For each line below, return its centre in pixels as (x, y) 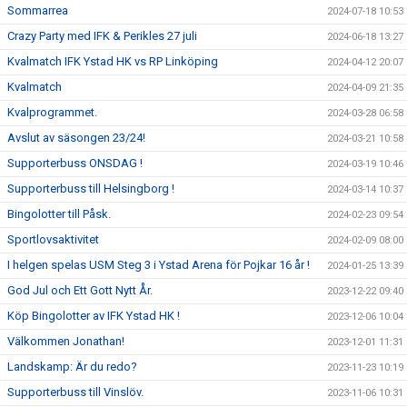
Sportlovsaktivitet (53, 239)
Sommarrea (38, 10)
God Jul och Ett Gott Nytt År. (80, 290)
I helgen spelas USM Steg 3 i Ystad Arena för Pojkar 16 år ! (159, 265)
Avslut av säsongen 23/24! (76, 138)
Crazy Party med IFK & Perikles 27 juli (102, 36)
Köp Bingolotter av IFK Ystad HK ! (94, 316)
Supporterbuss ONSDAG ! (75, 163)
